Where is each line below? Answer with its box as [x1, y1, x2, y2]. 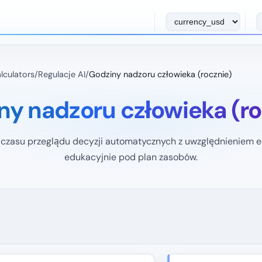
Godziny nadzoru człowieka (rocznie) [89, 69, 232, 80]
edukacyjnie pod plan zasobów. [64, 151, 198, 163]
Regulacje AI [38, 69, 85, 80]
